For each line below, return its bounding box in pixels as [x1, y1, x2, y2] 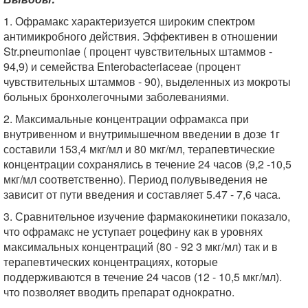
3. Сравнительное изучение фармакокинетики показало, [3, 208, 290, 225]
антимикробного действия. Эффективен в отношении [3, 28, 278, 45]
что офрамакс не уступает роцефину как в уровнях [3, 223, 263, 240]
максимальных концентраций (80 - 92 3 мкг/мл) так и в [3, 239, 278, 255]
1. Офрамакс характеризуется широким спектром [3, 13, 255, 30]
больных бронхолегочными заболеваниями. [3, 89, 229, 105]
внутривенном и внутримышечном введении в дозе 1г [3, 126, 280, 142]
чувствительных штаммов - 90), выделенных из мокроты [3, 74, 291, 90]
